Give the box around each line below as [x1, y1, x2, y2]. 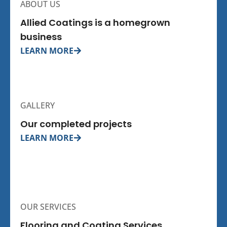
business [20, 30, 62, 43]
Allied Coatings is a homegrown [20, 16, 170, 29]
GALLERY [20, 99, 55, 111]
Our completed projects [20, 117, 132, 130]
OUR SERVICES [20, 201, 76, 212]
